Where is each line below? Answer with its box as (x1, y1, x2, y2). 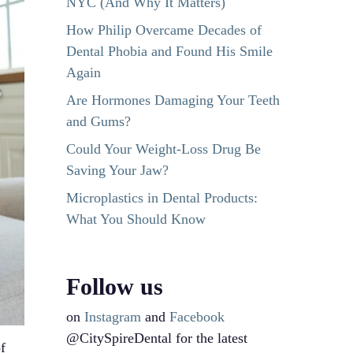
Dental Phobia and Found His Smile (66, 43, 273, 59)
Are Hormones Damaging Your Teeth (66, 92, 281, 108)
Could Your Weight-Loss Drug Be (66, 141, 262, 157)
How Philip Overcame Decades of (66, 22, 262, 38)
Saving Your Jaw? (66, 162, 169, 178)
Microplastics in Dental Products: (66, 190, 258, 206)
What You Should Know (66, 211, 206, 227)
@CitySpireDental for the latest (66, 330, 248, 346)
